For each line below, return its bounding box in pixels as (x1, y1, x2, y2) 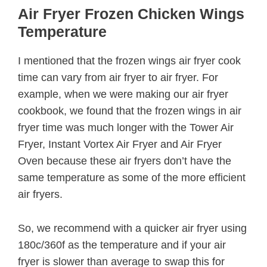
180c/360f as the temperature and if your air (18, 238, 226, 251)
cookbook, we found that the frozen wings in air (18, 104, 241, 117)
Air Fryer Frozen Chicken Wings (18, 5, 244, 22)
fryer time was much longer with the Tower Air (18, 121, 234, 133)
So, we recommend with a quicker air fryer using (18, 222, 247, 234)
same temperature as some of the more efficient (18, 171, 246, 184)
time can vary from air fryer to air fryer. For (18, 71, 218, 83)
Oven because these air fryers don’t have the (18, 154, 231, 167)
